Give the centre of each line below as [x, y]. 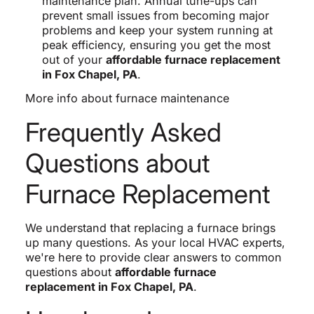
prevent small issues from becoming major [155, 16]
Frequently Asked [123, 132]
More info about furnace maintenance [127, 98]
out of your [74, 60]
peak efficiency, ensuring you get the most [156, 45]
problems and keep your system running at [157, 30]
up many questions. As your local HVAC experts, [155, 243]
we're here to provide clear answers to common [153, 258]
